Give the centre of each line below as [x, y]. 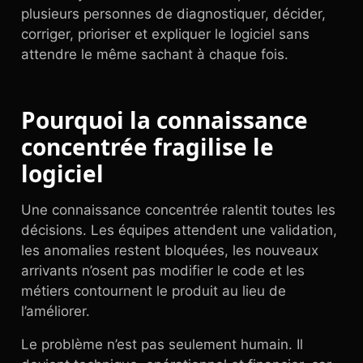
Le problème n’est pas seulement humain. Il [162, 344]
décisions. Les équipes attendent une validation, [179, 230]
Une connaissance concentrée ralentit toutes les [178, 210]
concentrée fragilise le [147, 147]
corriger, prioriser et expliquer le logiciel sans [165, 34]
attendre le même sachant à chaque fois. [155, 54]
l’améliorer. [56, 311]
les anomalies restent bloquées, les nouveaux [170, 250]
